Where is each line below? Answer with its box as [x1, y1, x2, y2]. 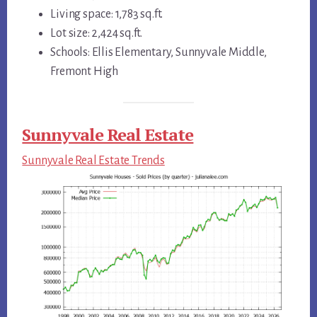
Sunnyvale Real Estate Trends [22, 154, 165, 168]
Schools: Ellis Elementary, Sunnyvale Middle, [50, 45, 267, 59]
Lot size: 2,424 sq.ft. [50, 26, 142, 40]
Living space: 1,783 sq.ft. [50, 7, 163, 21]
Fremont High [50, 64, 118, 78]
